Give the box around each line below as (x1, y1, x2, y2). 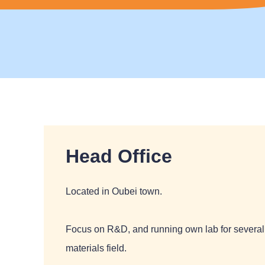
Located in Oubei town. (66, 186, 163, 197)
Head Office (66, 145, 173, 167)
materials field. (66, 243, 127, 254)
